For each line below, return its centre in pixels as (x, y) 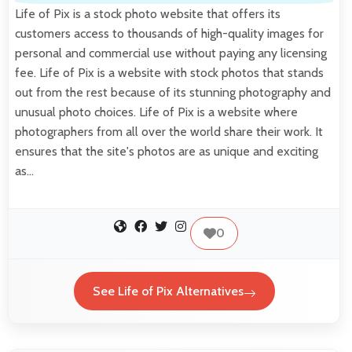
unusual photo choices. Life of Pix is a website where (156, 112)
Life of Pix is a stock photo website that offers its (148, 14)
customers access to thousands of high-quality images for (169, 34)
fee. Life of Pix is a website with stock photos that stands (169, 73)
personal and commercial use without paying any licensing (171, 53)
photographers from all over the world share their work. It (169, 132)
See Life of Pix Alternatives (168, 291)
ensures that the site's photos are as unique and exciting (167, 152)
